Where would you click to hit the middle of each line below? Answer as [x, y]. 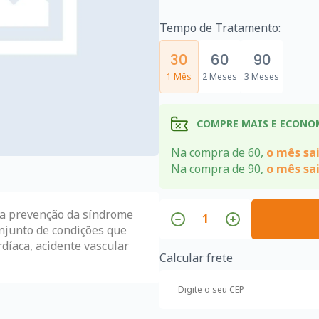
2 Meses [220, 77]
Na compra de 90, [219, 168]
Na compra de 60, [219, 152]
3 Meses [262, 77]
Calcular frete [196, 257]
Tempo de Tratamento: [220, 27]
